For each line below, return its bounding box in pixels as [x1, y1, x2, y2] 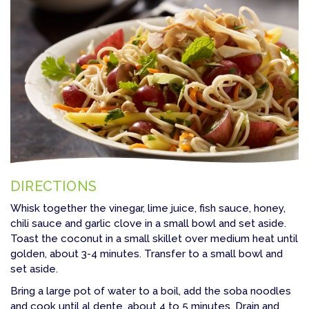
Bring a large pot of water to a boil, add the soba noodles [10, 284, 291, 297]
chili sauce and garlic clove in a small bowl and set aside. [10, 217, 286, 230]
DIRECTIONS [10, 177, 97, 195]
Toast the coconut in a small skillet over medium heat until [10, 232, 298, 245]
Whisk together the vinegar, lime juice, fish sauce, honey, [10, 201, 286, 215]
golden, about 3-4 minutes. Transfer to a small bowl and [10, 247, 283, 260]
